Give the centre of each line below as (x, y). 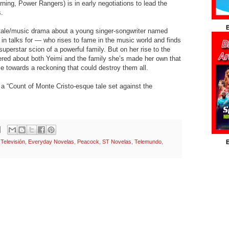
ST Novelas (117, 142)
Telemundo (148, 142)
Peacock (88, 142)
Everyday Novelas (51, 142)
